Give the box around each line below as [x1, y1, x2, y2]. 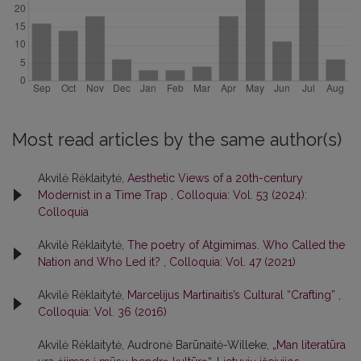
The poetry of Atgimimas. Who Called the [127, 238, 345, 251]
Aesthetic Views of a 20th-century [127, 171, 303, 185]
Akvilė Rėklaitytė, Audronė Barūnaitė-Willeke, [38, 338, 272, 351]
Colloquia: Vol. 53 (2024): [176, 188, 307, 201]
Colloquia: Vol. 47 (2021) [169, 255, 296, 268]
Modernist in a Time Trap [38, 188, 171, 201]
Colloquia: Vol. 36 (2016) [38, 305, 167, 318]
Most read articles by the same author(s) [12, 129, 342, 150]
